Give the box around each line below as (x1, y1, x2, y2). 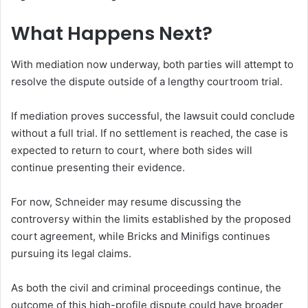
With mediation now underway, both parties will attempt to (11, 57, 294, 71)
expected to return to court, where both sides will (11, 143, 252, 157)
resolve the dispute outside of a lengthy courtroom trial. (11, 74, 283, 88)
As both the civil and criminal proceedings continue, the (11, 280, 281, 294)
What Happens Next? (11, 21, 212, 47)
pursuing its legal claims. (11, 246, 131, 260)
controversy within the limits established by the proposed (11, 212, 291, 225)
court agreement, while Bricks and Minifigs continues (11, 229, 270, 243)
